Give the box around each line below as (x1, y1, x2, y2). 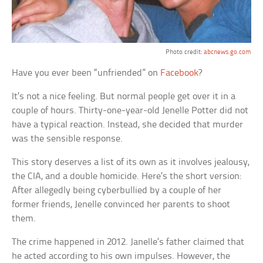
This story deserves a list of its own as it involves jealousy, (12, 157, 250, 167)
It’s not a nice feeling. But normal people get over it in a (12, 91, 236, 102)
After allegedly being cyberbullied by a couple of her (12, 185, 222, 195)
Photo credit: (165, 48, 204, 56)
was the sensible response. (12, 133, 123, 144)
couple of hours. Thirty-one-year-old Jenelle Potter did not (12, 105, 249, 116)
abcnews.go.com (203, 48, 251, 56)
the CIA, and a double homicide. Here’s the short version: (12, 171, 242, 181)
